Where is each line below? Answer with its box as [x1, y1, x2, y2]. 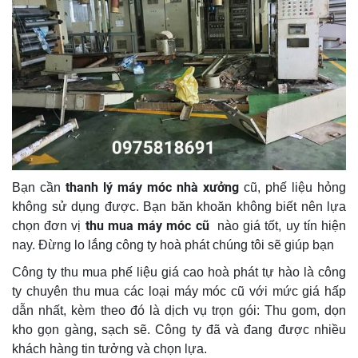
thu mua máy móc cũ [85, 217, 209, 233]
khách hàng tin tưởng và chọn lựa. [12, 341, 207, 356]
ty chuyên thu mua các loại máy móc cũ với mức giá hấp [12, 284, 346, 298]
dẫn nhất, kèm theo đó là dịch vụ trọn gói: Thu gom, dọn [12, 303, 346, 317]
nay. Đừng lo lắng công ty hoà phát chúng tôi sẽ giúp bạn [12, 237, 337, 252]
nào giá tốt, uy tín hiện [209, 218, 347, 233]
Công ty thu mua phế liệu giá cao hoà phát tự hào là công [12, 265, 346, 279]
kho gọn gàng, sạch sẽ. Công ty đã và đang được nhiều [12, 322, 346, 336]
